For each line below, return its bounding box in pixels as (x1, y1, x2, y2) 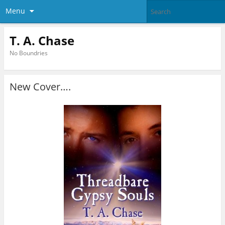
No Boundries (9, 48, 48, 57)
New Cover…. (9, 80, 71, 94)
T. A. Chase (9, 32, 74, 49)
